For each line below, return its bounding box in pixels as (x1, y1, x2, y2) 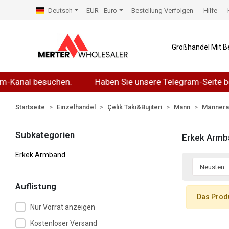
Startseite (15, 103, 45, 111)
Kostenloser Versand (30, 219, 97, 227)
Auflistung (15, 181, 57, 191)
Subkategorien (15, 130, 75, 140)
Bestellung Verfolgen (131, 6, 193, 14)
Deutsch (48, 6, 73, 14)
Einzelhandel (57, 103, 96, 111)
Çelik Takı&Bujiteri (107, 103, 163, 111)
